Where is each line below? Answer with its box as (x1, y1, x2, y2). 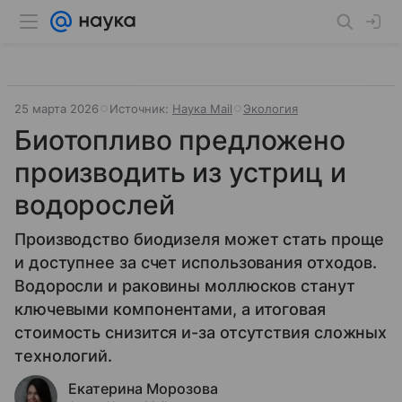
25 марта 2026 (14, 101, 99, 116)
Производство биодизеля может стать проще (14, 230, 385, 249)
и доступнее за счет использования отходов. (14, 253, 378, 272)
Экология (243, 101, 298, 116)
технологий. (14, 346, 113, 365)
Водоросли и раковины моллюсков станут (14, 276, 355, 295)
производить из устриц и (14, 156, 346, 188)
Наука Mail (172, 101, 232, 116)
